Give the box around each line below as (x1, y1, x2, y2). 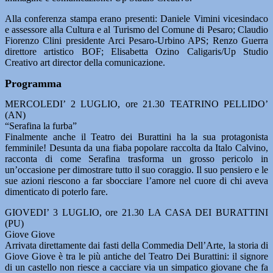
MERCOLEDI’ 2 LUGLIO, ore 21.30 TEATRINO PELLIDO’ (5, 99, 268, 109)
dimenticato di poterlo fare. (5, 186, 108, 197)
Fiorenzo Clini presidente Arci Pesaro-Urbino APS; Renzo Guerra (5, 35, 268, 46)
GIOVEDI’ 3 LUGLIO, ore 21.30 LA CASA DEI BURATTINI (5, 207, 268, 218)
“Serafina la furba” (5, 121, 77, 131)
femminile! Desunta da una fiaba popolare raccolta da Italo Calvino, (5, 143, 268, 153)
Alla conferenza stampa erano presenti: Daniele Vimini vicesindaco (5, 13, 268, 24)
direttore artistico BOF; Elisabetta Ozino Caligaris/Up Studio (5, 46, 268, 57)
